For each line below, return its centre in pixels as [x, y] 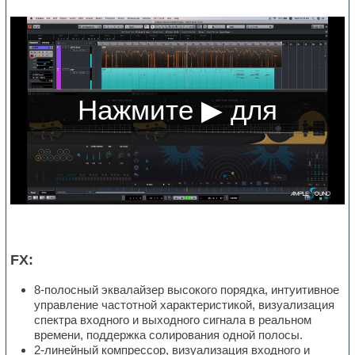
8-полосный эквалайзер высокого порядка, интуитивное [187, 290]
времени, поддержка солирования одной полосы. [169, 335]
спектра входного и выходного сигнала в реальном [173, 320]
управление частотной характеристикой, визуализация [185, 305]
